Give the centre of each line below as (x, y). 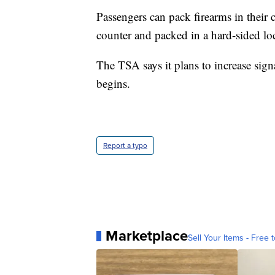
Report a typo (125, 146)
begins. (113, 83)
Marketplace (147, 236)
